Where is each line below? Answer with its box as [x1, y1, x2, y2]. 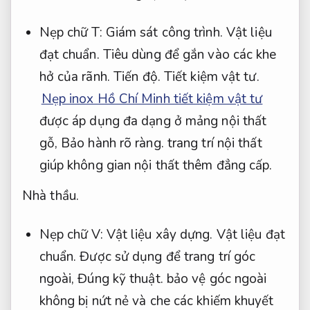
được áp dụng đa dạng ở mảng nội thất [39, 112, 267, 131]
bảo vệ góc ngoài [163, 270, 267, 289]
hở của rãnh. [39, 68, 113, 86]
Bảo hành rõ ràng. [61, 134, 164, 153]
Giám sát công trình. [105, 24, 223, 42]
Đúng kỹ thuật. [77, 270, 163, 289]
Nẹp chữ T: [39, 24, 106, 42]
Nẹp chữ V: [39, 226, 107, 244]
